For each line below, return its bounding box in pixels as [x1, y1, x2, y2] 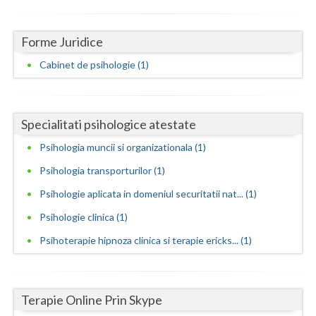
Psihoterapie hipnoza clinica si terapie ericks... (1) [39, 234, 252, 247]
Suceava [14, 188, 53, 201]
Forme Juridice [21, 34, 103, 50]
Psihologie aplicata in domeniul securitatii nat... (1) [39, 188, 257, 200]
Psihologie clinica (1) [39, 211, 128, 224]
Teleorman [14, 217, 63, 229]
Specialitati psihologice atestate [21, 116, 196, 133]
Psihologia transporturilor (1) [39, 164, 165, 177]
